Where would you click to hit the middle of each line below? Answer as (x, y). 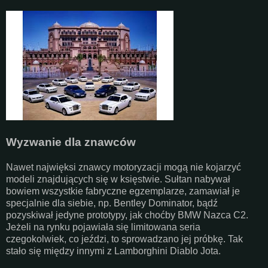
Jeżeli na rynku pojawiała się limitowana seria (103, 227)
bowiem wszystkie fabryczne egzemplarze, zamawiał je (123, 191)
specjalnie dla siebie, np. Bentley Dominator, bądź (112, 203)
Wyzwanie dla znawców (71, 142)
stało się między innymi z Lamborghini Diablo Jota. (113, 251)
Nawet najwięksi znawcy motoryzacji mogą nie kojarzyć (124, 167)
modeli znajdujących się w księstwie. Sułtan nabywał (118, 179)
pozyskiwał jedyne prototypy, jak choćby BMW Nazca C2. (127, 215)
